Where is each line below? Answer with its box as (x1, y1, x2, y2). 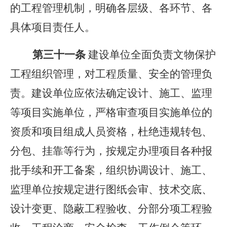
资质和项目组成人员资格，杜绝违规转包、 (10, 126, 212, 138)
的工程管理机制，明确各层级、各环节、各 (10, 2, 212, 14)
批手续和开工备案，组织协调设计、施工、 (10, 164, 212, 176)
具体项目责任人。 (10, 21, 106, 33)
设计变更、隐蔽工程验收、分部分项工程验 (10, 203, 212, 215)
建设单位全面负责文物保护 (88, 49, 216, 61)
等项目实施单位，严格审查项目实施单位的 (10, 106, 212, 119)
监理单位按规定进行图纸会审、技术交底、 (10, 183, 212, 196)
